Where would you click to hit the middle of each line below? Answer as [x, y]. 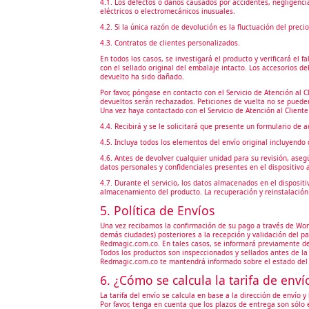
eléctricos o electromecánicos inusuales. [167, 11]
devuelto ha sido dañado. [142, 76]
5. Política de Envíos [157, 210]
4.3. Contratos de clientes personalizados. [170, 42]
